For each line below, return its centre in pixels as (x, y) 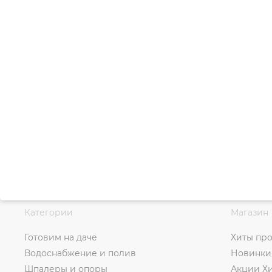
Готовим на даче (61, 237)
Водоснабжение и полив (80, 253)
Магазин (250, 212)
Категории (49, 212)
